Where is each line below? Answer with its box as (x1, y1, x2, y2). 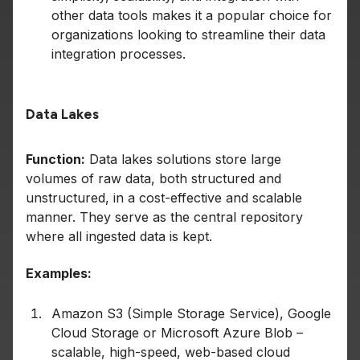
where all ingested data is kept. (26, 228, 212, 245)
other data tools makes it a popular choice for (51, 7, 332, 24)
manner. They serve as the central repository (26, 209, 303, 226)
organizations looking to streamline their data (51, 27, 325, 43)
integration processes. (51, 46, 186, 63)
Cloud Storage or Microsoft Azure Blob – (51, 325, 303, 342)
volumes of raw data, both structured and (26, 170, 281, 187)
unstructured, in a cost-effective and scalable (26, 190, 302, 207)
